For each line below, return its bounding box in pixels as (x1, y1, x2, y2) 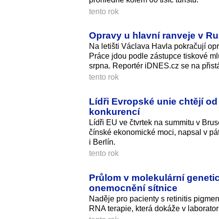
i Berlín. (89, 138, 115, 147)
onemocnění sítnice (89, 182, 177, 194)
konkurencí (89, 106, 140, 117)
